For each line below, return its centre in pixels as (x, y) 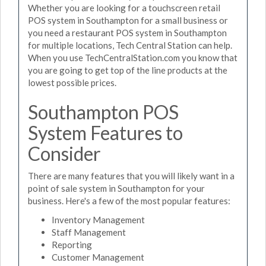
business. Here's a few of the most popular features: (129, 201)
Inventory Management (98, 219)
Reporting (72, 244)
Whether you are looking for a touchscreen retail (124, 7)
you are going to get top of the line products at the (128, 70)
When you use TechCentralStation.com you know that (133, 57)
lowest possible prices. (72, 82)
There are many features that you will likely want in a (131, 176)
